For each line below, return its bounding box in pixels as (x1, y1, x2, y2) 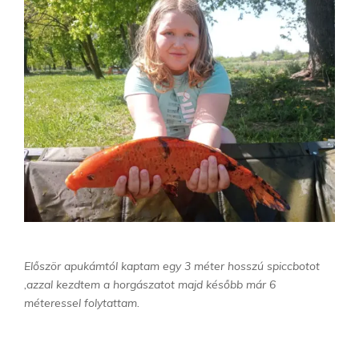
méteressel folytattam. (24, 295, 139, 310)
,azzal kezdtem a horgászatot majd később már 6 (24, 276, 276, 292)
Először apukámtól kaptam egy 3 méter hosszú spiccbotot (24, 258, 320, 273)
